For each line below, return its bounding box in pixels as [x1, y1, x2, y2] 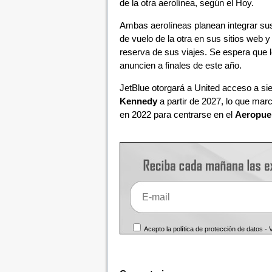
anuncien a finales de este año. [119, 60, 242, 70]
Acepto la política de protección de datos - [143, 225, 270, 233]
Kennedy [119, 96, 157, 106]
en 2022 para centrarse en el [119, 109, 235, 120]
